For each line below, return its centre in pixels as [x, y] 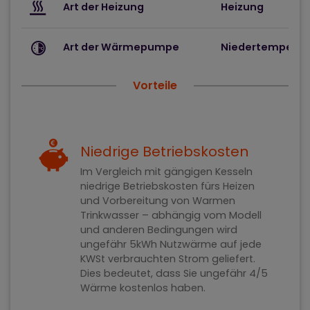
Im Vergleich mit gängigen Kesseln [166, 171]
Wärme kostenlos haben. [143, 288]
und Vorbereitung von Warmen [136, 200]
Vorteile [155, 85]
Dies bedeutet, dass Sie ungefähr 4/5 [132, 273]
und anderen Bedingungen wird [91, 229]
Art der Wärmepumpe [121, 47]
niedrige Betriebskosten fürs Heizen [167, 186]
